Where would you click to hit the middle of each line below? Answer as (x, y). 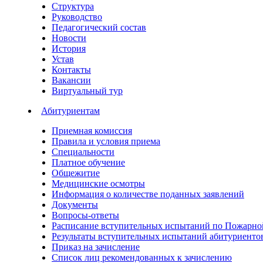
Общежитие (76, 173)
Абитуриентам (70, 111)
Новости (69, 38)
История (69, 48)
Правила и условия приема (106, 141)
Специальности (83, 152)
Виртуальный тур (87, 91)
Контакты (71, 70)
